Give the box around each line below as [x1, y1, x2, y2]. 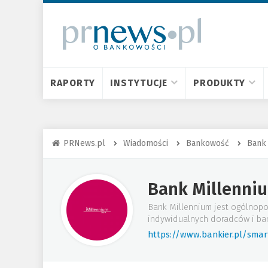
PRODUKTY [193, 77, 246, 89]
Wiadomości [123, 138, 168, 148]
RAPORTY [50, 77, 96, 89]
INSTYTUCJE [110, 77, 168, 89]
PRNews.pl [63, 138, 105, 148]
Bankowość [186, 138, 229, 148]
